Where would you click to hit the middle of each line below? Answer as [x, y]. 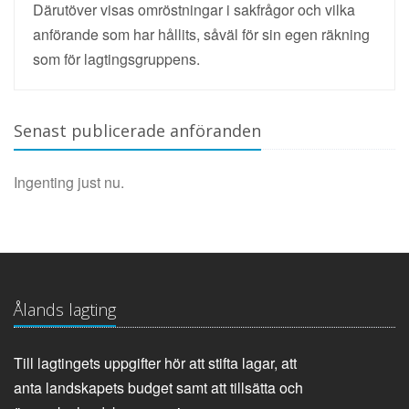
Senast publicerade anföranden [137, 130]
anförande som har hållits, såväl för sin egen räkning [201, 34]
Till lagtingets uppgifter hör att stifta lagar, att [155, 362]
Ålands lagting [65, 309]
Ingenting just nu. [69, 182]
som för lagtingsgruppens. [116, 58]
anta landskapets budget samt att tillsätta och [158, 387]
